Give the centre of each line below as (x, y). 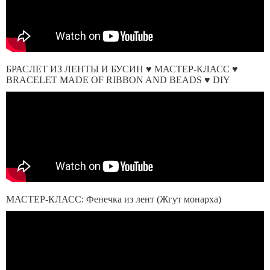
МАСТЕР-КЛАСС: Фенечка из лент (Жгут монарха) (114, 199)
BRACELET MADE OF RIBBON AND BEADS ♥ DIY (118, 80)
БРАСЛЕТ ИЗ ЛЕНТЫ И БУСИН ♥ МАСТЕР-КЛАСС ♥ (122, 69)
